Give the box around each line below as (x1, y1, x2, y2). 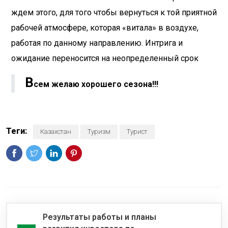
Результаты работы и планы (43, 212, 156, 222)
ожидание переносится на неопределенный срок (11, 53, 198, 64)
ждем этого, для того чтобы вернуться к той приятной (11, 8, 217, 18)
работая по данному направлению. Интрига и (11, 38, 183, 48)
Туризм (88, 128, 110, 136)
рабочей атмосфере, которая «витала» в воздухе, (11, 23, 198, 33)
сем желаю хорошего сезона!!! (34, 79, 158, 90)
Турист (127, 128, 148, 136)
